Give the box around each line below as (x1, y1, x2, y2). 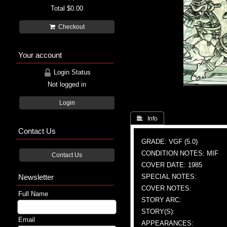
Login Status (51, 68, 91, 76)
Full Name (18, 190, 48, 198)
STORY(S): (141, 207, 175, 215)
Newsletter (18, 172, 54, 181)
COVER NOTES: (141, 184, 192, 192)
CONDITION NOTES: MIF (141, 149, 218, 157)
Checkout (55, 23, 85, 30)
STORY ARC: (141, 196, 181, 204)
